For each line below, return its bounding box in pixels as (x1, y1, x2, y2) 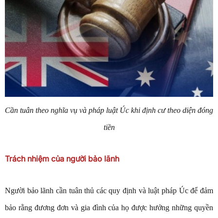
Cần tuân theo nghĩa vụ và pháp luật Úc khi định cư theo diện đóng (5, 106, 213, 115)
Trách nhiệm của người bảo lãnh (5, 154, 119, 164)
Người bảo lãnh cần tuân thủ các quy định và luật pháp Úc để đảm (5, 186, 213, 195)
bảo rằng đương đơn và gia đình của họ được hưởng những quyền (5, 203, 213, 212)
